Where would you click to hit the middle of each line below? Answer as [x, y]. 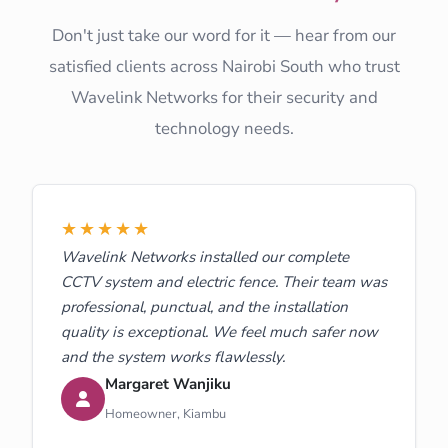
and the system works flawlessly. [173, 356]
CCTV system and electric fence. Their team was [224, 281]
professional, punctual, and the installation [204, 306]
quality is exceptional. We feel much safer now [219, 331]
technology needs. [224, 128]
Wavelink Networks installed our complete [205, 256]
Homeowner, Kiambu [165, 413]
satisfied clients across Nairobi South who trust [224, 66]
